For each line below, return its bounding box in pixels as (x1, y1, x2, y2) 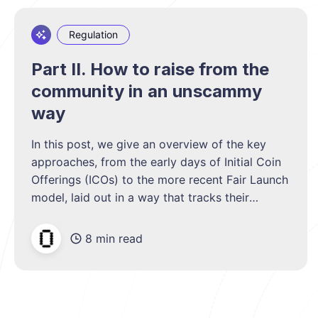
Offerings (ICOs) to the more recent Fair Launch (31, 172, 288, 187)
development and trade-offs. (31, 208, 186, 223)
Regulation (69, 28, 118, 40)
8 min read (85, 231, 143, 246)
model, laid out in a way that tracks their (31, 190, 249, 205)
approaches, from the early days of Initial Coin (31, 155, 281, 170)
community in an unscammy (31, 81, 262, 102)
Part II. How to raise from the (31, 59, 269, 80)
